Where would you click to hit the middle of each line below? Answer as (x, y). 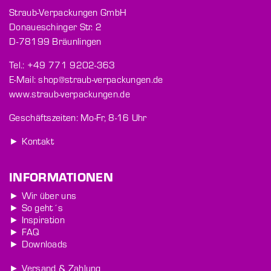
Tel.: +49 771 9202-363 (62, 65)
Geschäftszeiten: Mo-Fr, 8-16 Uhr (78, 117)
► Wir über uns (43, 195)
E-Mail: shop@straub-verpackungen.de (86, 79)
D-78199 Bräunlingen (55, 41)
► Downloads (38, 244)
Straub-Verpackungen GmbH (68, 12)
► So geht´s (36, 207)
